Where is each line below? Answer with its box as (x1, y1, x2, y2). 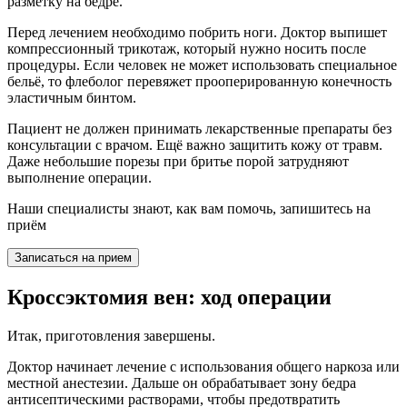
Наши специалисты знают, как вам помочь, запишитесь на (7, 201, 371, 217)
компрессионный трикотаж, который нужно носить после (7, 41, 366, 57)
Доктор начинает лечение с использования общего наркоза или (7, 358, 400, 374)
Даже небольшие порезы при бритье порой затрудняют (7, 154, 349, 170)
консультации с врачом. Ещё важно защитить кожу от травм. (7, 137, 382, 154)
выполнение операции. (7, 170, 152, 186)
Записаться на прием (15, 251, 132, 265)
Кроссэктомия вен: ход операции (7, 285, 332, 310)
